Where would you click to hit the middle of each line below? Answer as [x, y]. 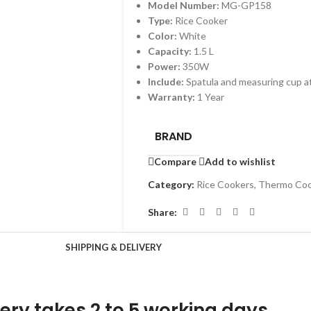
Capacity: [170, 51]
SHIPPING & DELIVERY [113, 247]
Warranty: [172, 97]
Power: [165, 67]
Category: [171, 185]
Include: [167, 82]
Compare [175, 161]
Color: [162, 36]
